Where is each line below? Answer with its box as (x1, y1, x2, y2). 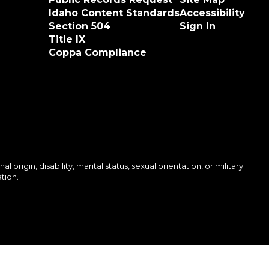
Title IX (48, 34, 85, 45)
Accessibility (179, 7, 245, 19)
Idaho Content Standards (48, 7, 180, 19)
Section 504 (48, 20, 110, 32)
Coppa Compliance (48, 47, 147, 58)
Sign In (179, 20, 216, 32)
